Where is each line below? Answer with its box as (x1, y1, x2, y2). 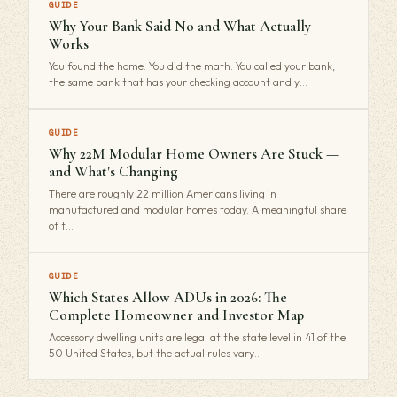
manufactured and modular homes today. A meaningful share (49, 202, 346, 216)
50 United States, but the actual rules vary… (49, 346, 262, 360)
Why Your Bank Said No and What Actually (49, 16, 311, 35)
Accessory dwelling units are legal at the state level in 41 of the (49, 330, 346, 344)
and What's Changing (49, 161, 178, 181)
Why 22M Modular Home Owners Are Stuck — (49, 144, 339, 163)
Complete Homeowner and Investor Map (49, 305, 304, 324)
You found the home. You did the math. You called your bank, (49, 58, 335, 73)
